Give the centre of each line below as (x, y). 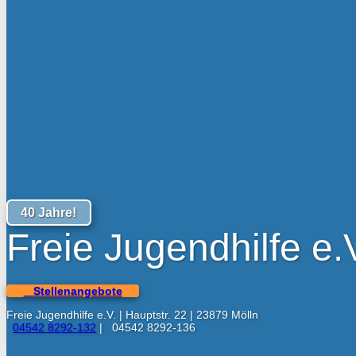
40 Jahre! (49, 212)
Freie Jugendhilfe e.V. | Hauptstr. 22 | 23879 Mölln (132, 315)
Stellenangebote (73, 290)
